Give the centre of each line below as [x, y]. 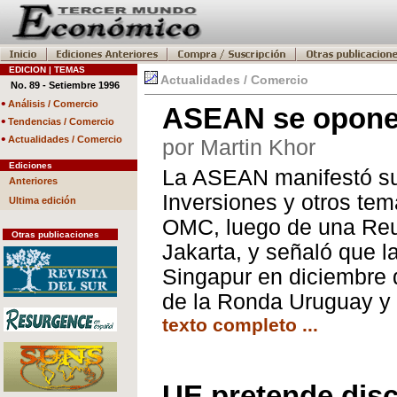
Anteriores [33, 181]
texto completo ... [240, 325]
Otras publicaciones [51, 234]
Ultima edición [43, 200]
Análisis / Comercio [53, 104]
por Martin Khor [239, 148]
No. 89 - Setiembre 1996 [65, 85]
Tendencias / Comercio [61, 121]
